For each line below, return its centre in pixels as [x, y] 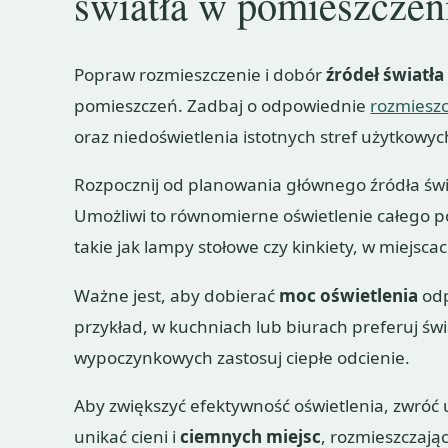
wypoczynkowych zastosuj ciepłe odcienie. [242, 357]
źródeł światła [385, 75]
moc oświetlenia [349, 295]
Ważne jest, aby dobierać [177, 295]
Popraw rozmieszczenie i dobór [200, 75]
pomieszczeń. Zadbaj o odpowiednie [222, 106]
